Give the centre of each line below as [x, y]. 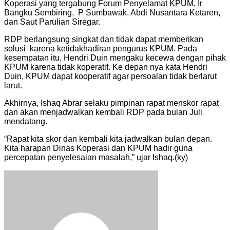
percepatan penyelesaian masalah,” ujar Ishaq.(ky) [96, 157]
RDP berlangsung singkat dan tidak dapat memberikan [104, 39]
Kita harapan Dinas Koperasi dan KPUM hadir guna [98, 148]
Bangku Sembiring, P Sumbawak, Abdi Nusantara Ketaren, [112, 12]
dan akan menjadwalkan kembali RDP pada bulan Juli [103, 112]
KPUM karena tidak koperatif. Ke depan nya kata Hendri [106, 67]
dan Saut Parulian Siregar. [52, 22]
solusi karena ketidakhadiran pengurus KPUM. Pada [101, 48]
